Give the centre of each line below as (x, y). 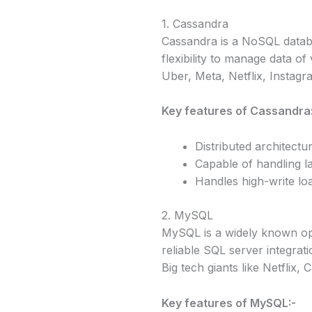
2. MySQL (187, 215)
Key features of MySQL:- (229, 303)
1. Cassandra (195, 23)
